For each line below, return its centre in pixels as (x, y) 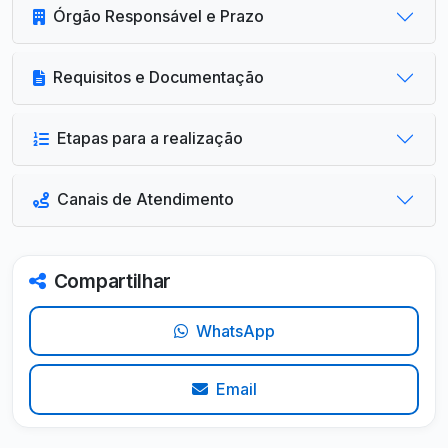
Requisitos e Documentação (158, 77)
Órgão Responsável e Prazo (158, 16)
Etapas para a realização (150, 138)
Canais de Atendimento (145, 199)
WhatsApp (235, 330)
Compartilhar (112, 280)
